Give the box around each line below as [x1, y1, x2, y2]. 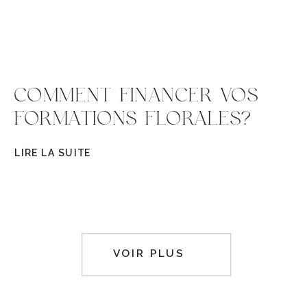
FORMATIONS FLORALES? [13, 109, 251, 129]
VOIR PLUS [113, 247, 186, 260]
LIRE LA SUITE [14, 147, 92, 158]
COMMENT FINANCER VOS [13, 86, 258, 106]
